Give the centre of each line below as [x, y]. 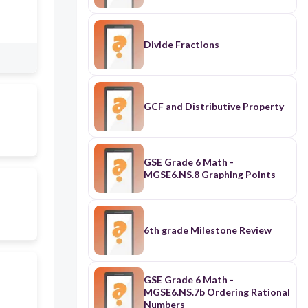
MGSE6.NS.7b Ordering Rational [217, 292]
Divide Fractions [181, 45]
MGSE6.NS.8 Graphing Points [209, 175]
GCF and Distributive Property [213, 107]
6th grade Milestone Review [207, 230]
